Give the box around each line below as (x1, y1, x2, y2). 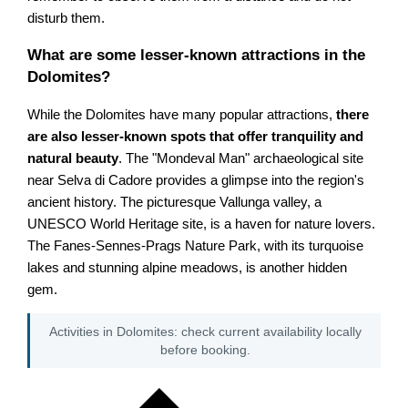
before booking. (160, 342, 250, 357)
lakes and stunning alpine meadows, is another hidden (27, 260, 348, 275)
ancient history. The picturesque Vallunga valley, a (27, 194, 322, 209)
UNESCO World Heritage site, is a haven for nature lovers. (27, 216, 376, 231)
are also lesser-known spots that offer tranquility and (27, 128, 364, 144)
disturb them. (27, 10, 106, 25)
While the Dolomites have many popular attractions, (27, 107, 337, 122)
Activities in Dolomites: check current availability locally (49, 323, 362, 339)
